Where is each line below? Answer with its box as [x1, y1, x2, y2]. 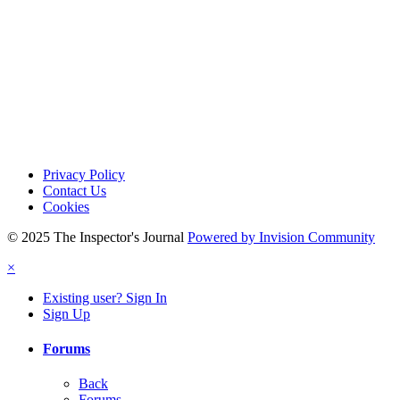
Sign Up [43, 305, 90, 321]
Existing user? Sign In [43, 289, 167, 305]
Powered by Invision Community [187, 229, 375, 245]
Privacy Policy [43, 166, 125, 182]
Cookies [43, 198, 89, 214]
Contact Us [43, 182, 106, 198]
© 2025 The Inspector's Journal [7, 229, 184, 245]
